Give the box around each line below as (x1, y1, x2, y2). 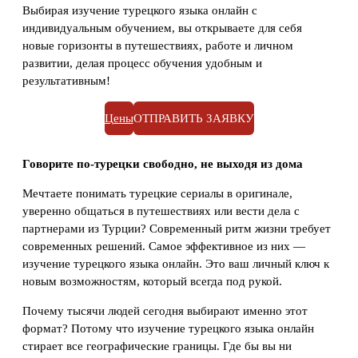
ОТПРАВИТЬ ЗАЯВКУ (133, 112, 254, 125)
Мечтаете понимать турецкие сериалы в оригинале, (22, 186, 292, 200)
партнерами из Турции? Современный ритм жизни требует (22, 221, 331, 235)
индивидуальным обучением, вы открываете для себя (22, 22, 302, 35)
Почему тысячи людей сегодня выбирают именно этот (22, 304, 308, 317)
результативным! (22, 74, 110, 88)
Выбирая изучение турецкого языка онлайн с (22, 4, 257, 18)
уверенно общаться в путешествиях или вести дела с (22, 204, 300, 217)
